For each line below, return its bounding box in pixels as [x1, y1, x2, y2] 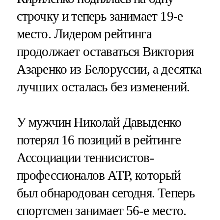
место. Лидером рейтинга [16, 27, 152, 42]
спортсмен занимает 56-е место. [16, 203, 187, 219]
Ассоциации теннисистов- [16, 150, 154, 165]
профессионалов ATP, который [16, 168, 181, 183]
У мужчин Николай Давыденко [16, 115, 182, 130]
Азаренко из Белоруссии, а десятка [16, 62, 202, 77]
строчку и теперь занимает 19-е [16, 9, 183, 24]
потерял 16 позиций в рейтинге [16, 133, 181, 148]
